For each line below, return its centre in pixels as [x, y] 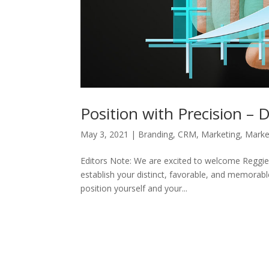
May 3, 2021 [105, 134]
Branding [156, 134]
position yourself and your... [134, 189]
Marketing [221, 134]
